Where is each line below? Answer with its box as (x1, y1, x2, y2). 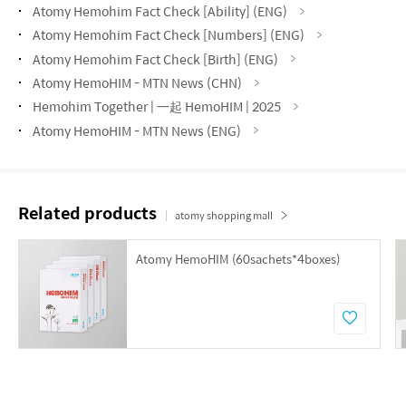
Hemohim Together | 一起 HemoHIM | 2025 (33, 96, 281, 117)
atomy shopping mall (175, 207, 273, 223)
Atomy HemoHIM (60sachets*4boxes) (136, 248, 340, 268)
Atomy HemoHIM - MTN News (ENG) (33, 120, 241, 140)
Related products (18, 199, 157, 225)
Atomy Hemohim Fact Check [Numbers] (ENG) (33, 24, 304, 45)
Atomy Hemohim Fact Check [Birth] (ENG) (33, 48, 278, 69)
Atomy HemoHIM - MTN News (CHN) (33, 72, 242, 93)
